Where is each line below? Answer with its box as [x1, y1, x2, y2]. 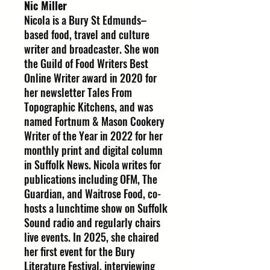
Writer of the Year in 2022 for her [24, 128, 163, 143]
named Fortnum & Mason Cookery [24, 113, 165, 129]
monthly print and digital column [24, 142, 163, 158]
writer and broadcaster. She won [24, 41, 159, 57]
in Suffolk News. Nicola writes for [24, 157, 161, 172]
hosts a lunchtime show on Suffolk [24, 200, 168, 216]
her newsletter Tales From [24, 84, 132, 100]
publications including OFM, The [24, 171, 157, 187]
